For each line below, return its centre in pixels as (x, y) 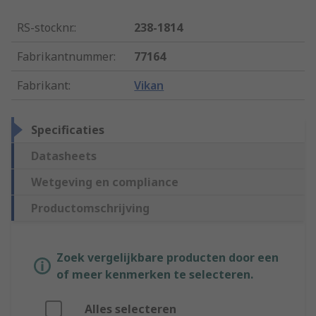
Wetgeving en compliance (105, 182)
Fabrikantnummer (65, 57)
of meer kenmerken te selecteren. (155, 275)
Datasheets (64, 156)
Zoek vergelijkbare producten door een (168, 258)
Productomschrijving (90, 208)
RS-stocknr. (45, 28)
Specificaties (68, 130)
